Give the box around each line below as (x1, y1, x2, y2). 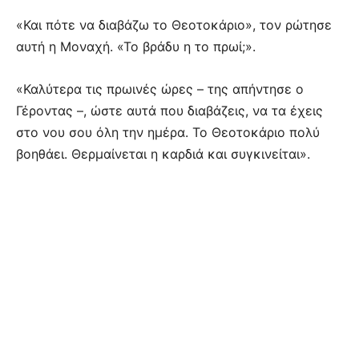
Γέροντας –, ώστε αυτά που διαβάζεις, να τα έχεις (16, 102, 323, 119)
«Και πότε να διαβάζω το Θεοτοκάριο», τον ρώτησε (16, 16, 332, 33)
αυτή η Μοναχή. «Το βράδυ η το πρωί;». (16, 38, 256, 54)
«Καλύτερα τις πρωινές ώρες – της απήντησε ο (16, 80, 304, 97)
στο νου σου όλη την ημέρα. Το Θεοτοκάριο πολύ (16, 123, 320, 140)
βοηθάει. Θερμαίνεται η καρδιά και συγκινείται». (16, 145, 310, 162)
